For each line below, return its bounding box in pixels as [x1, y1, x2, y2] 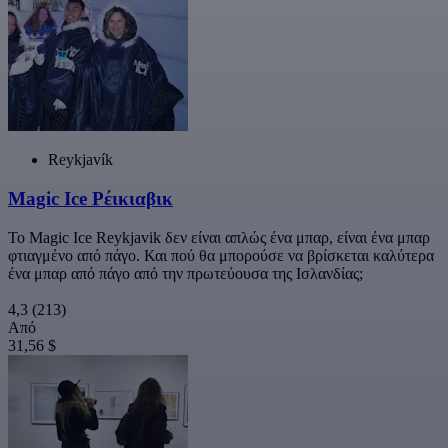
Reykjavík [48, 151, 113, 169]
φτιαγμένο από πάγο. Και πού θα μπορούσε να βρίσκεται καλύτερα [8, 246, 434, 264]
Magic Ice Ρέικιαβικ [8, 187, 173, 209]
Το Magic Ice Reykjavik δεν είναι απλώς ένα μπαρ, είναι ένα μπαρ [8, 228, 430, 246]
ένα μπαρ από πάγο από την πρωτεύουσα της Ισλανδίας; [8, 264, 363, 282]
